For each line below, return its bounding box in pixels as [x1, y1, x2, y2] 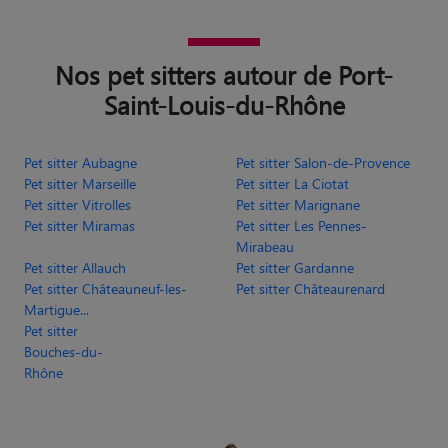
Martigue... [24, 299, 89, 319]
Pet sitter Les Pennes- [236, 215, 367, 235]
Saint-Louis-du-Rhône [103, 87, 345, 121]
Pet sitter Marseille [24, 173, 136, 193]
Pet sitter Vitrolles [24, 194, 131, 214]
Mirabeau [236, 236, 294, 256]
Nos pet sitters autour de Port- [55, 57, 393, 91]
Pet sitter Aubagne [24, 152, 137, 172]
